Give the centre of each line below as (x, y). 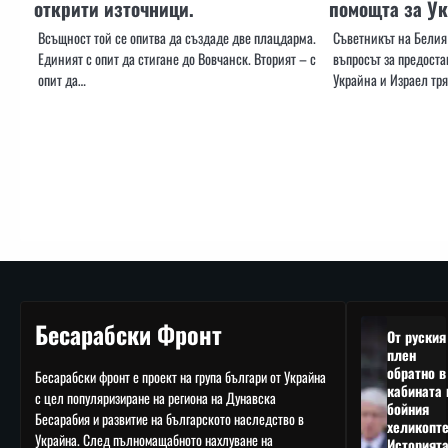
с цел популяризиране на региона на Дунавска (155, 398)
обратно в (416, 373)
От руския (416, 337)
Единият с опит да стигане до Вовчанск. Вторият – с (177, 59)
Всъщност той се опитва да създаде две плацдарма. (177, 38)
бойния (407, 409)
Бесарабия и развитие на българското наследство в (169, 419)
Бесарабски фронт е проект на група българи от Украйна (180, 377)
